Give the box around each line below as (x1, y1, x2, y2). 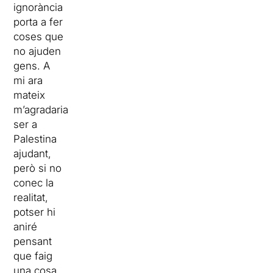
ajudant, (13, 147, 52, 160)
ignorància (13, 1, 63, 13)
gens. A (13, 60, 51, 72)
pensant (13, 235, 52, 247)
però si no (13, 162, 62, 174)
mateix (13, 89, 46, 101)
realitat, (13, 191, 49, 204)
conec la (13, 177, 54, 189)
